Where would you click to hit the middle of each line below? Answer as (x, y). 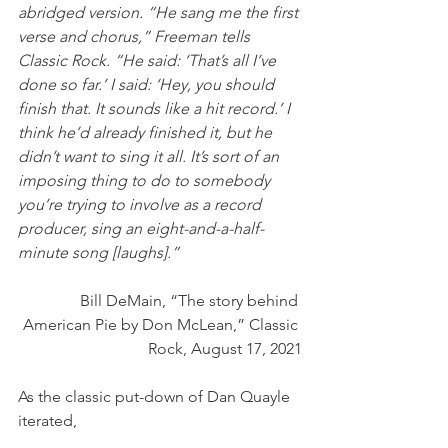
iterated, (49, 420)
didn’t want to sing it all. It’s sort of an (150, 156)
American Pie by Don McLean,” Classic (162, 324)
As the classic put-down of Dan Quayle (156, 396)
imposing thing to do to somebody (146, 180)
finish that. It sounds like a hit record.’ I (156, 108)
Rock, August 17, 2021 (225, 348)
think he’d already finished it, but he (147, 132)
